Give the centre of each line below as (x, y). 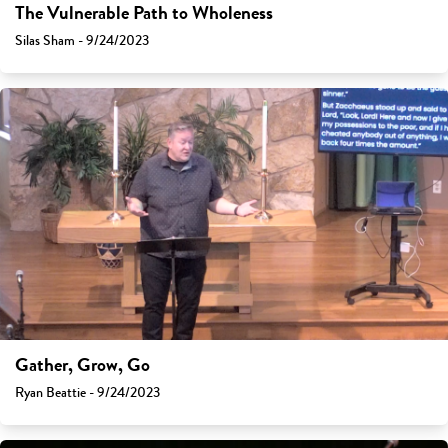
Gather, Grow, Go (82, 365)
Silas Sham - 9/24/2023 (82, 41)
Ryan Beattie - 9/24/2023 (87, 393)
